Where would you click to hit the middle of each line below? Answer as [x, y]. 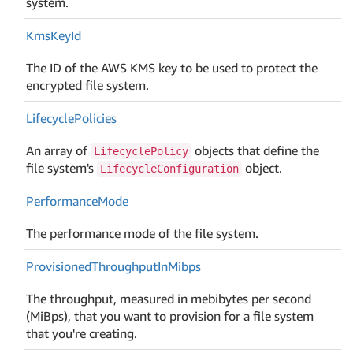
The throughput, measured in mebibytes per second [169, 298]
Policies [96, 118]
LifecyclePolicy [141, 151]
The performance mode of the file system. [143, 233]
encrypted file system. [88, 85]
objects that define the [256, 150]
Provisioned [59, 266]
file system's [62, 167]
